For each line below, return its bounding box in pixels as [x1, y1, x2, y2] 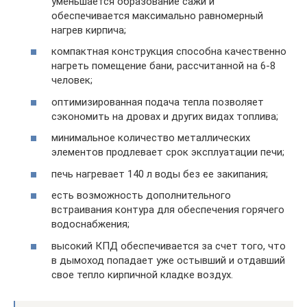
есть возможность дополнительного [51, 189, 231, 201]
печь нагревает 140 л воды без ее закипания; [51, 167, 268, 180]
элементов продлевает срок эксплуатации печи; [51, 146, 284, 158]
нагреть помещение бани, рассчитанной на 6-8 [51, 60, 275, 72]
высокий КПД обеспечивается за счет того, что [51, 239, 286, 252]
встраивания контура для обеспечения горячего [51, 204, 284, 216]
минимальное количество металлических [51, 132, 250, 144]
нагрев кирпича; [51, 23, 126, 36]
